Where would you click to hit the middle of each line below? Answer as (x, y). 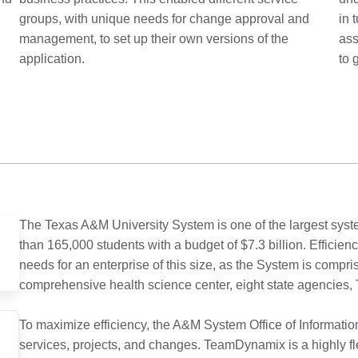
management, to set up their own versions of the (154, 39)
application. (52, 59)
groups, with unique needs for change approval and (164, 19)
